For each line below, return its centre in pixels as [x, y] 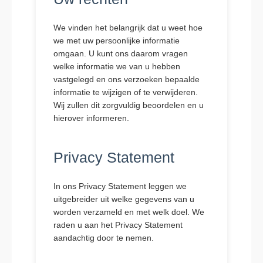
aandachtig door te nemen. [103, 238]
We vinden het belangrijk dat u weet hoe [128, 28]
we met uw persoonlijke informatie [116, 41]
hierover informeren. [91, 118]
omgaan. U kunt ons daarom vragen [120, 53]
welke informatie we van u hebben [117, 66]
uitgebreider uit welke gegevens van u [124, 199]
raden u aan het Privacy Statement [118, 225]
